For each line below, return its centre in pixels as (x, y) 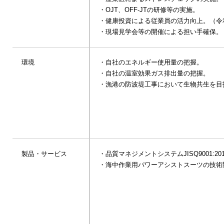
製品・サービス (44, 154)
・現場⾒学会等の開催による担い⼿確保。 (161, 32)
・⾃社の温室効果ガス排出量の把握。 (154, 73)
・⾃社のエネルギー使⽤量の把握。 (151, 62)
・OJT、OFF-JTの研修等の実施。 (149, 10)
